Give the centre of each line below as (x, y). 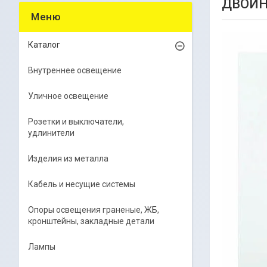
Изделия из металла (68, 159)
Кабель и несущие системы (82, 184)
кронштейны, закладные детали (91, 221)
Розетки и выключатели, (76, 122)
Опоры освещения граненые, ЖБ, (94, 210)
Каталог (44, 45)
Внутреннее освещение (75, 70)
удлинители (51, 133)
